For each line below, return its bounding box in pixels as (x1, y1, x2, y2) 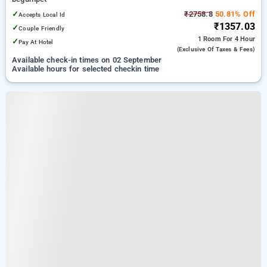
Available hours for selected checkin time (12, 64, 160, 73)
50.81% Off (212, 10, 255, 18)
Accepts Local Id (18, 11, 66, 18)
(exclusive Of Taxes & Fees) (176, 46, 255, 52)
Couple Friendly (18, 24, 65, 32)
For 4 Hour (223, 35, 255, 43)
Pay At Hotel (18, 38, 54, 46)
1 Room (197, 35, 223, 43)
